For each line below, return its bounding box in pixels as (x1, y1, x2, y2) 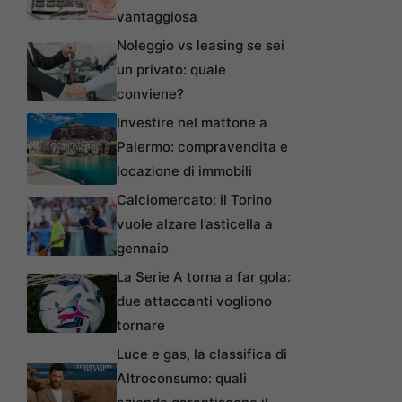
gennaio (117, 240, 169, 258)
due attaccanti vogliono (117, 293, 272, 310)
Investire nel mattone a (117, 114, 267, 132)
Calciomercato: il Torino (117, 191, 272, 209)
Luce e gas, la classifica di (117, 345, 287, 363)
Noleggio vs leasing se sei (117, 37, 284, 55)
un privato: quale (117, 61, 226, 79)
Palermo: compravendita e (117, 138, 288, 156)
